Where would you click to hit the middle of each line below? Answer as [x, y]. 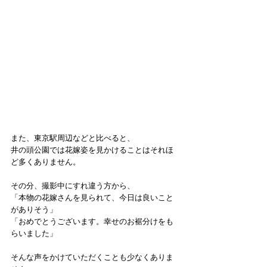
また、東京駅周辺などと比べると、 [73, 138]
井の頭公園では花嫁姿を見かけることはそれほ [92, 150]
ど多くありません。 [46, 162]
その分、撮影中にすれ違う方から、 [73, 186]
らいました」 [34, 234]
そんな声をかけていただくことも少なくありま [92, 257]
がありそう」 [34, 210]
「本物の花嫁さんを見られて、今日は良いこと [92, 198]
